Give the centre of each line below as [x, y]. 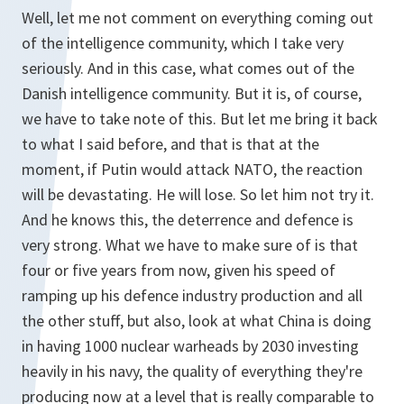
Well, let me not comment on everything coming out [197, 18]
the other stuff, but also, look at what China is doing [197, 321]
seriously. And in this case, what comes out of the [188, 68]
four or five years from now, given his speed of [179, 270]
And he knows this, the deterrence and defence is [188, 220]
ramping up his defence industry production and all [192, 295]
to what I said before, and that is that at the [170, 144]
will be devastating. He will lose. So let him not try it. [198, 194]
